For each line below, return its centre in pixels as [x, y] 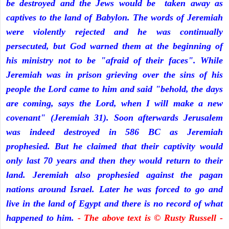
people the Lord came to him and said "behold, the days [114, 89]
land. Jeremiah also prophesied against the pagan [114, 175]
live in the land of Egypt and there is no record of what [114, 204]
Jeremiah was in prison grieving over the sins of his [114, 75]
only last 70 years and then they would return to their [114, 161]
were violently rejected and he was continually [114, 32]
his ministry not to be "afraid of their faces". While [114, 61]
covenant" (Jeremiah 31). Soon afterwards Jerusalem [114, 118]
